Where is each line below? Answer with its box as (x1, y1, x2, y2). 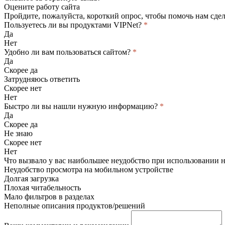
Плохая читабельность (4, 183, 81, 192)
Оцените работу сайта (4, 2, 80, 11)
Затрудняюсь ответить (4, 74, 80, 83)
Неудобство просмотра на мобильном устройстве (4, 165, 173, 174)
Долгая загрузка (4, 174, 59, 183)
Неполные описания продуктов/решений (4, 201, 145, 210)
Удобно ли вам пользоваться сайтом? (4, 47, 133, 56)
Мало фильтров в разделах (4, 192, 94, 201)
